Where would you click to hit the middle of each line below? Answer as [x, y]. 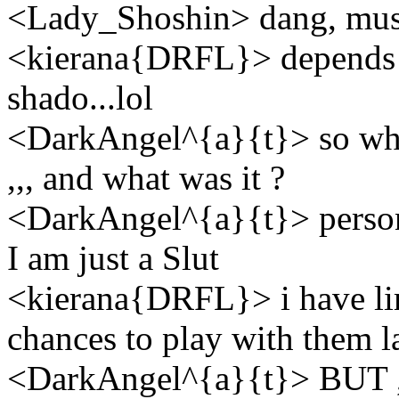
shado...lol [80, 97]
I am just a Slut [113, 257]
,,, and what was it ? [146, 177]
